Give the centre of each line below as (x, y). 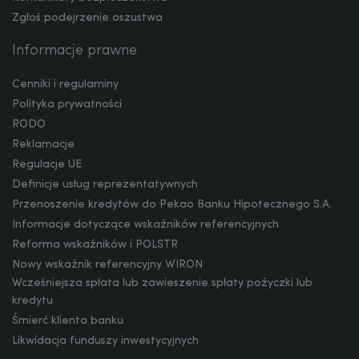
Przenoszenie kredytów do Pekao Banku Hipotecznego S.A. (172, 204)
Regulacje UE (47, 164)
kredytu (32, 301)
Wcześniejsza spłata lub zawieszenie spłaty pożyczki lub (162, 283)
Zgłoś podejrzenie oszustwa (87, 18)
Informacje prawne (75, 50)
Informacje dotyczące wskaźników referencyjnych (145, 224)
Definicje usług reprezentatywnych (105, 184)
